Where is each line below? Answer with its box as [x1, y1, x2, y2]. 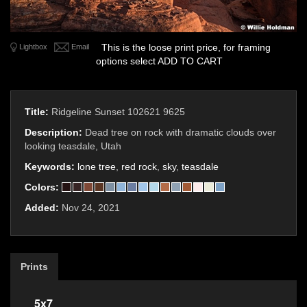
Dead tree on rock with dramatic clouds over [85, 127, 276, 138]
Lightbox [17, 42, 48, 51]
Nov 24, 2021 [62, 202, 120, 214]
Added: [25, 202, 62, 214]
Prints [21, 261, 48, 273]
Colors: [25, 182, 62, 193]
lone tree [77, 161, 116, 173]
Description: [25, 127, 85, 138]
